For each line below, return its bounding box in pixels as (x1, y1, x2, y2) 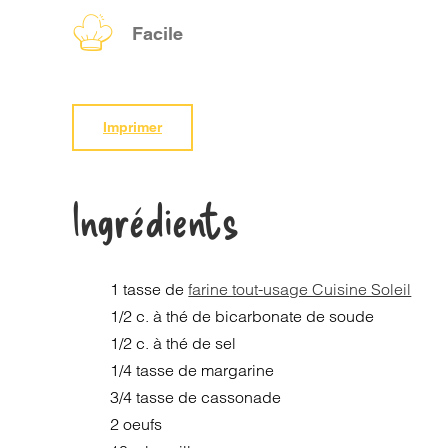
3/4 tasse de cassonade (110, 387, 282, 407)
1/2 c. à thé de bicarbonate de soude (110, 306, 375, 326)
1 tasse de (110, 279, 189, 299)
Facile (131, 22, 183, 44)
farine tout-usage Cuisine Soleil (188, 279, 412, 299)
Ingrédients (71, 191, 239, 246)
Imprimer (102, 119, 162, 135)
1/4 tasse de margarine (110, 360, 275, 380)
